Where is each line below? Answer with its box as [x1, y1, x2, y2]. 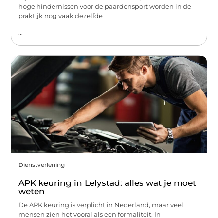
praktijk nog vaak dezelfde [18, 12, 103, 20]
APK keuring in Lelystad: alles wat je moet [18, 178, 197, 188]
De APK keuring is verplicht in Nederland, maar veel [18, 200, 184, 209]
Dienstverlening [18, 161, 65, 168]
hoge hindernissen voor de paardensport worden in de [18, 2, 192, 11]
